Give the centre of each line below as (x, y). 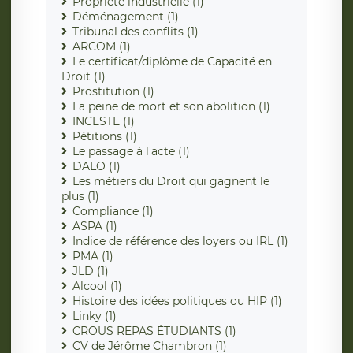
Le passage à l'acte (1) (131, 152)
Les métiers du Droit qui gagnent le (171, 182)
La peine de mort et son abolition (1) (171, 107)
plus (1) (80, 197)
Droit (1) (84, 77)
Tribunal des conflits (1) (136, 32)
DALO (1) (97, 167)
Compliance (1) (113, 212)
